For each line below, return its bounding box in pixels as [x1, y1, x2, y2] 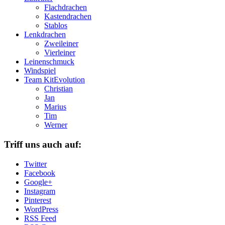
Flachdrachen [44, 3, 87, 12]
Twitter [24, 159, 47, 168]
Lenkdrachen [24, 30, 66, 39]
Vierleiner [44, 48, 75, 57]
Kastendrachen [44, 12, 91, 21]
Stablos [44, 21, 67, 30]
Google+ [24, 177, 52, 186]
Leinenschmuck [24, 57, 74, 66]
